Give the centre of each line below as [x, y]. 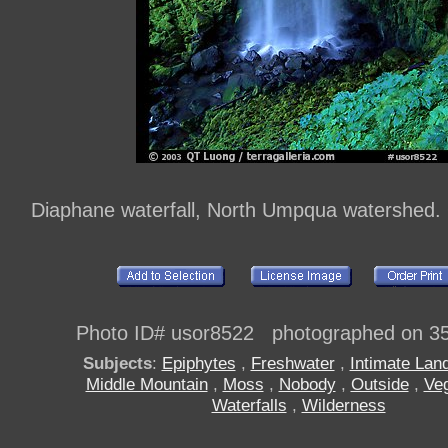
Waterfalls [249, 405]
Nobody [307, 384]
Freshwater [292, 363]
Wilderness [343, 405]
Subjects [117, 363]
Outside [379, 384]
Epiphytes [198, 363]
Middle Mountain [146, 384]
